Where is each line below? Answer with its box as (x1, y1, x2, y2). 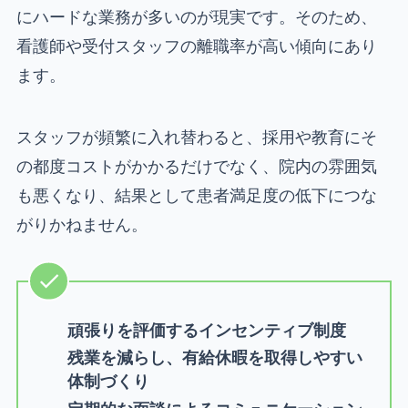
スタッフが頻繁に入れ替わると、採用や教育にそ (15, 127, 377, 147)
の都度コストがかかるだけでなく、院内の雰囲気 (15, 156, 377, 176)
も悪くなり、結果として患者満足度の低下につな (15, 185, 377, 205)
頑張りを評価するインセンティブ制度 (66, 320, 346, 340)
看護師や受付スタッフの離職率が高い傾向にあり (15, 36, 377, 56)
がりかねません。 (15, 214, 148, 234)
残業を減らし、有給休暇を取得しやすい (66, 348, 362, 368)
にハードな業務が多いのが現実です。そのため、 (15, 6, 377, 26)
